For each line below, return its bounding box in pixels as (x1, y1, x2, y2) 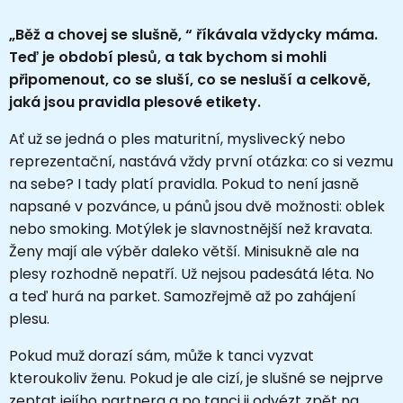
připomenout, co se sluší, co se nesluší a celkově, (9, 68, 371, 90)
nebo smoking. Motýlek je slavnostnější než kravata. (9, 218, 372, 239)
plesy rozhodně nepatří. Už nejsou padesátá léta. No (9, 263, 374, 284)
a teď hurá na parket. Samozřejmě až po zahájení (9, 285, 356, 307)
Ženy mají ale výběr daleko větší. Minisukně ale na (9, 240, 359, 262)
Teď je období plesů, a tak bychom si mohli (9, 46, 327, 67)
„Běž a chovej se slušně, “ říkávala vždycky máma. (9, 23, 378, 45)
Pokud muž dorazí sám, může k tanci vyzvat (9, 345, 314, 366)
